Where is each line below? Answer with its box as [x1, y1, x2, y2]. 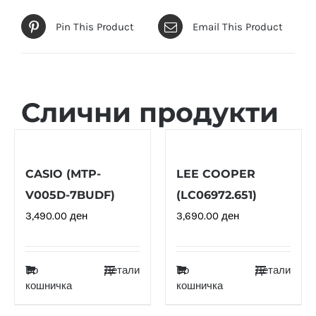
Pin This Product [56, 20, 134, 33]
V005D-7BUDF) [25, 188, 115, 202]
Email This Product [193, 20, 283, 33]
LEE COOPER [176, 166, 255, 181]
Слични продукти [21, 96, 279, 129]
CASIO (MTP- [25, 166, 101, 181]
